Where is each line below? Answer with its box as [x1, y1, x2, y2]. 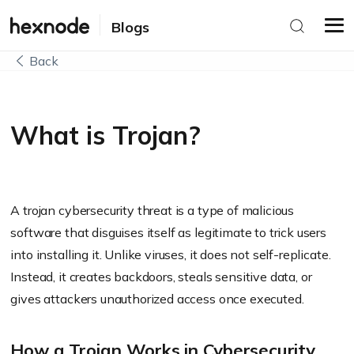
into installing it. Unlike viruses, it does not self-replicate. [10, 247, 331, 262]
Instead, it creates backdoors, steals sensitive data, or [10, 269, 312, 284]
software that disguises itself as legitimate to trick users [10, 224, 326, 240]
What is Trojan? [10, 119, 201, 151]
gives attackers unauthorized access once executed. [10, 291, 304, 307]
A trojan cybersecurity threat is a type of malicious [10, 202, 295, 218]
